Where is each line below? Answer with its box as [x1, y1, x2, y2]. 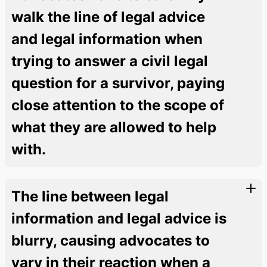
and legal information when [11, 30, 203, 48]
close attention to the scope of [11, 96, 224, 114]
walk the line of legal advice [11, 8, 205, 26]
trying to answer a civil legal [11, 52, 208, 70]
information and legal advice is [11, 209, 226, 227]
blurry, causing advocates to [11, 231, 210, 249]
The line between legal [11, 187, 169, 205]
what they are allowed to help [11, 118, 216, 136]
